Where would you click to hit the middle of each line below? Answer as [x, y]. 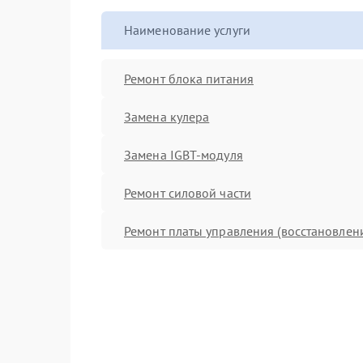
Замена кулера [167, 116]
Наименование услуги [187, 30]
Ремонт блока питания [189, 78]
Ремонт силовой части [188, 192]
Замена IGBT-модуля [184, 154]
